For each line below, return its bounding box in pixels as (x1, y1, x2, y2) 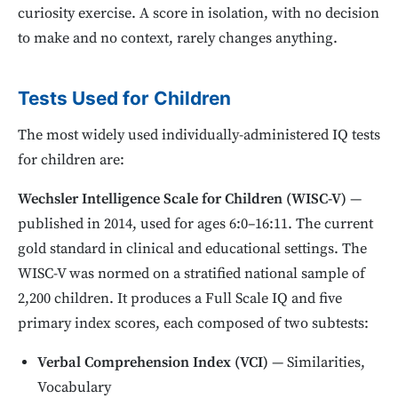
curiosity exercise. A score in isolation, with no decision (18, 4, 379, 23)
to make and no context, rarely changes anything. (18, 28, 338, 48)
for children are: (18, 151, 124, 171)
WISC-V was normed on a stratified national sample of (18, 265, 365, 284)
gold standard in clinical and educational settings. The (18, 240, 367, 259)
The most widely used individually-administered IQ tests (18, 126, 380, 146)
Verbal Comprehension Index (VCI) (37, 354, 269, 373)
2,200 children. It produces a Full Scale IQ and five (18, 290, 342, 309)
